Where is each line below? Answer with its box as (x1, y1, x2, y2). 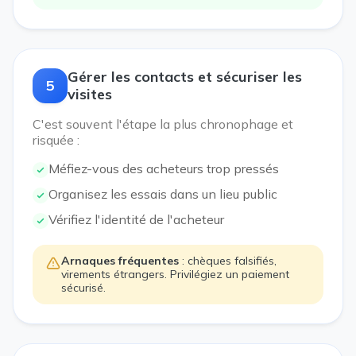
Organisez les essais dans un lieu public (48, 186, 277, 202)
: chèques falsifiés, (179, 253, 277, 268)
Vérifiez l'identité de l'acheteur (48, 211, 224, 227)
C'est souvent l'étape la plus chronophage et (33, 116, 293, 132)
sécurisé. (61, 281, 106, 295)
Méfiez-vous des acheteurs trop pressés (48, 161, 279, 176)
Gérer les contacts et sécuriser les (68, 68, 302, 86)
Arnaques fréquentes (61, 253, 179, 268)
